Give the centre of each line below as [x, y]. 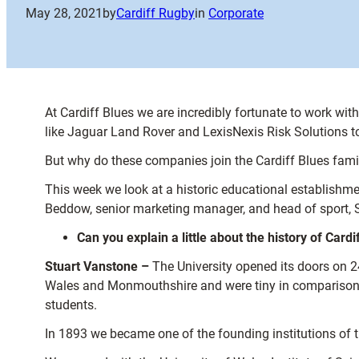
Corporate [236, 14]
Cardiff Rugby [155, 14]
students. [71, 305]
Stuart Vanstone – [97, 266]
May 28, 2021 [64, 14]
